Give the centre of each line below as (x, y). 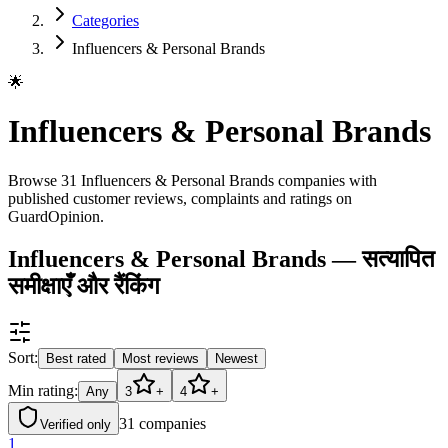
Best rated (76, 358)
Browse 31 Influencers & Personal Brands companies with (192, 180)
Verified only (75, 424)
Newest (236, 358)
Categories (105, 20)
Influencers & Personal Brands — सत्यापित (221, 258)
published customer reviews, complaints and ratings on (180, 198)
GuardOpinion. (56, 216)
